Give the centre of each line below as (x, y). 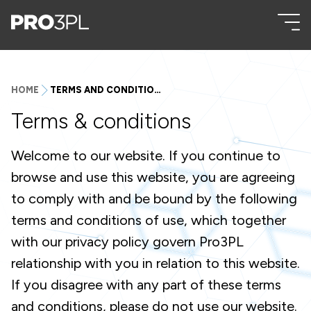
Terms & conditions (101, 121)
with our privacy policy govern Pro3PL (127, 242)
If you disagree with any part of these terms (146, 285)
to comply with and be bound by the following (154, 199)
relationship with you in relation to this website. (155, 263)
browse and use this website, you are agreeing (153, 177)
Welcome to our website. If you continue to (146, 155)
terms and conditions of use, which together (149, 220)
